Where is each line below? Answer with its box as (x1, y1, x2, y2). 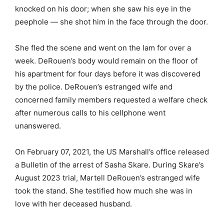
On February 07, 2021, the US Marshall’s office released (15, 147, 209, 157)
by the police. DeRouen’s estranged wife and (15, 82, 172, 92)
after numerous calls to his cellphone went (15, 108, 165, 118)
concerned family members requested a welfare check (15, 95, 207, 105)
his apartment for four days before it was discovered (15, 69, 200, 79)
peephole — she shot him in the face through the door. (15, 17, 208, 27)
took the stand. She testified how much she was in (15, 186, 192, 196)
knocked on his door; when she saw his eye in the (15, 4, 191, 14)
